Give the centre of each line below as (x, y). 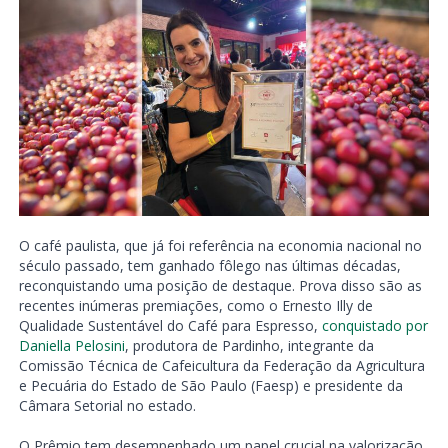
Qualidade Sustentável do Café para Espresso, (170, 326)
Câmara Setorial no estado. (111, 406)
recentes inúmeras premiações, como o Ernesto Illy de (195, 306)
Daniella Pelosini (71, 346)
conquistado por (374, 326)
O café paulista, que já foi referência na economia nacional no (220, 246)
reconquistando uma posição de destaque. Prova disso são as (220, 286)
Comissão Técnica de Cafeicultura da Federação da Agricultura (221, 366)
